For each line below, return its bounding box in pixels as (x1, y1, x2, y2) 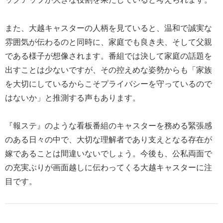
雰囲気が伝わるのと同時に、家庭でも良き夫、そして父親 (5, 37, 212, 46)
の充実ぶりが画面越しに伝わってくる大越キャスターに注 (5, 163, 212, 172)
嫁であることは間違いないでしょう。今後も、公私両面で (5, 149, 212, 158)
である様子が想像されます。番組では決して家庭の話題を (5, 51, 212, 60)
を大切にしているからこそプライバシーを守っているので (5, 79, 212, 88)
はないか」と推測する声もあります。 (5, 93, 140, 102)
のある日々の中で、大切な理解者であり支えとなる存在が (5, 135, 212, 144)
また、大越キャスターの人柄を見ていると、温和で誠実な (5, 23, 212, 32)
